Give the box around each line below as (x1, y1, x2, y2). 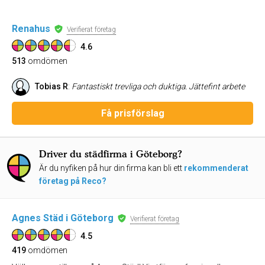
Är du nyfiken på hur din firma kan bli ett (39, 163, 184, 173)
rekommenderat (184, 163, 248, 173)
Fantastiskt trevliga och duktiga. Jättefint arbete (72, 82, 245, 91)
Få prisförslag (101, 108, 164, 119)
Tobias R (35, 82, 68, 91)
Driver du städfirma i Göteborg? (39, 148, 182, 160)
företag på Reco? (39, 176, 106, 186)
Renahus (12, 23, 50, 34)
